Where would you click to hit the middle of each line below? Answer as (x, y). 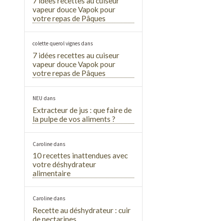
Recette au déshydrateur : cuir (82, 210)
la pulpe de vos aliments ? (74, 119)
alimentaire (52, 173)
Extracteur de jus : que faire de (82, 110)
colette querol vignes (56, 44)
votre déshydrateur (65, 165)
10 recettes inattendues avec (80, 156)
